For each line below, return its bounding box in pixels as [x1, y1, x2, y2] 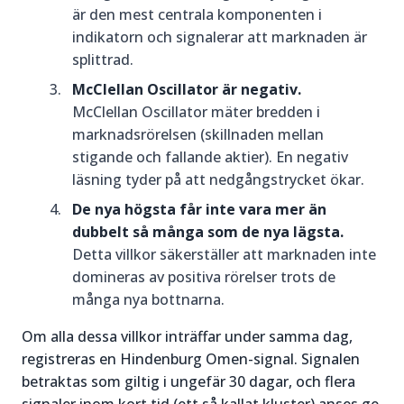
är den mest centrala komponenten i [72, 5, 322, 24]
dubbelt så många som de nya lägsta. [72, 222, 344, 242]
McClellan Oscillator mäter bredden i [72, 102, 320, 122]
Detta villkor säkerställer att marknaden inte [72, 244, 376, 264]
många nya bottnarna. [72, 289, 225, 309]
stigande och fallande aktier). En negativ [72, 147, 348, 167]
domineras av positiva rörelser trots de [72, 267, 335, 287]
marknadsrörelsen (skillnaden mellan [72, 124, 324, 144]
